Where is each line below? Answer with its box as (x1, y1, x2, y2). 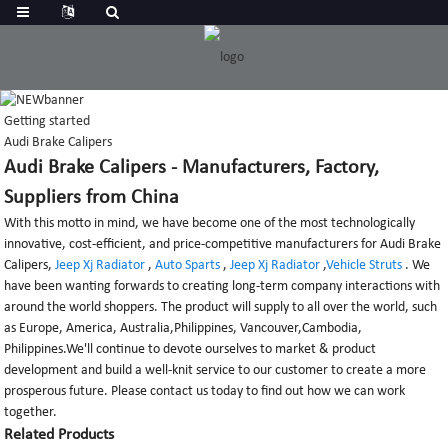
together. (4, 405, 58, 421)
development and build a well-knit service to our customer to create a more (4, 363, 427, 379)
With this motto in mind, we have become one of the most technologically (4, 216, 416, 232)
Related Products (4, 427, 115, 444)
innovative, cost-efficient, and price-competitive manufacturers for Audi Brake (4, 237, 442, 253)
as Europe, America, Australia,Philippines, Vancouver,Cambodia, (4, 321, 363, 337)
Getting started (4, 114, 91, 130)
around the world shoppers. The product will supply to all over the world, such (4, 300, 438, 316)
